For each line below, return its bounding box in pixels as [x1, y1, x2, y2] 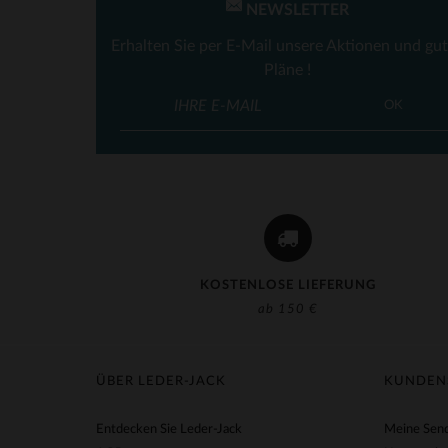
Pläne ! [264, 62, 312, 78]
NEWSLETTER [242, 2, 350, 18]
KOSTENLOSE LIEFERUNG [200, 279, 376, 292]
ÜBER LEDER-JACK [96, 375, 226, 388]
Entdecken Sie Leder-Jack [96, 423, 242, 436]
